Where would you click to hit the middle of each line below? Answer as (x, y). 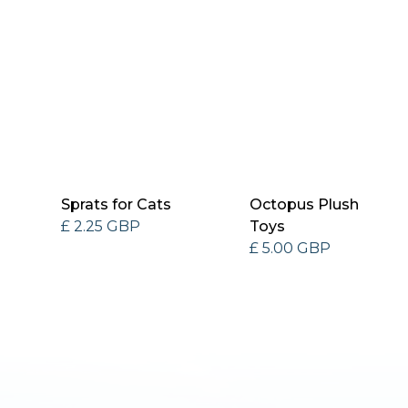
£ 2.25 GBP (101, 226)
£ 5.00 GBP (291, 248)
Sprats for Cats (117, 204)
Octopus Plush (305, 204)
